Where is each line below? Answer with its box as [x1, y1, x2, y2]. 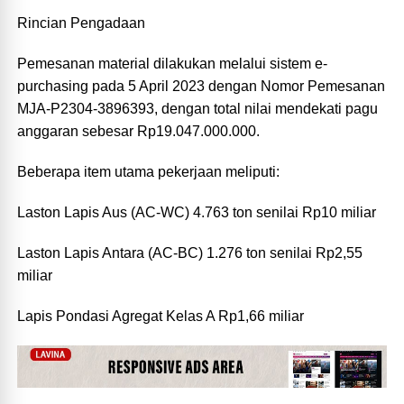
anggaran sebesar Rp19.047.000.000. [17, 124, 261, 139]
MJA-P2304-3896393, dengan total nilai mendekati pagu [17, 101, 379, 116]
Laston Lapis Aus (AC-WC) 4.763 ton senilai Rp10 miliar [17, 205, 377, 220]
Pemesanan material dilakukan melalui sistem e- [17, 56, 328, 71]
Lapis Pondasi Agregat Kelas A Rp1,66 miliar [17, 308, 305, 324]
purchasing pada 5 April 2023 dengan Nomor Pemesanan [17, 78, 386, 94]
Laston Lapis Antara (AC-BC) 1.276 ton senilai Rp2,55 [17, 245, 363, 261]
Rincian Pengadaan [17, 15, 146, 31]
